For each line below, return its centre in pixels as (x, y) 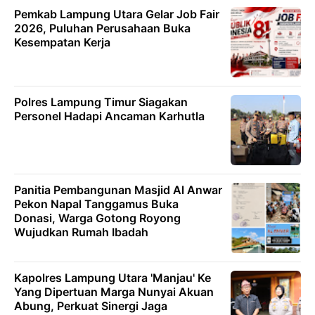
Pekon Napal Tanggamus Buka (96, 204)
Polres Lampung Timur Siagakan (101, 102)
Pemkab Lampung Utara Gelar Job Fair (117, 14)
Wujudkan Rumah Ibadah (81, 232)
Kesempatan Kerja (62, 42)
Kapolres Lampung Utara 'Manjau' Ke (112, 277)
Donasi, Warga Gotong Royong (97, 218)
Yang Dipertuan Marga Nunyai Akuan (114, 291)
